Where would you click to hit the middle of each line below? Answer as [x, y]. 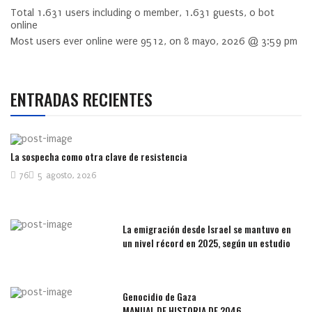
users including [99, 13]
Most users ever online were [76, 41]
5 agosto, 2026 [67, 176]
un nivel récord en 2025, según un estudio [207, 243]
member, [163, 13]
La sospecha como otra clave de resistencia [99, 157]
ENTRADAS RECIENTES [81, 99]
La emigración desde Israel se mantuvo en [207, 229]
